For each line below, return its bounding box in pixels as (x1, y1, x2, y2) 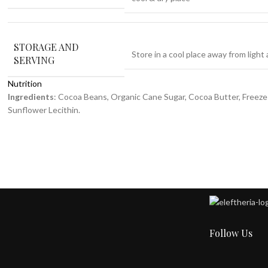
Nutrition (8, 78, 42, 89)
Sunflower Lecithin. (8, 105, 81, 115)
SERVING (14, 54, 55, 67)
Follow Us (209, 226, 253, 239)
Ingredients (8, 92, 54, 102)
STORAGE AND (14, 41, 79, 54)
